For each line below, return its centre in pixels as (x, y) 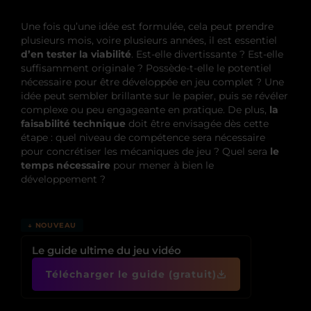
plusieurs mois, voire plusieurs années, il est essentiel (149, 40)
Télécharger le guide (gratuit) (131, 274)
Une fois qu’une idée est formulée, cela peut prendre (147, 26)
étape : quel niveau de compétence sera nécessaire (143, 137)
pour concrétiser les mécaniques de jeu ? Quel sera (145, 151)
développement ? (63, 179)
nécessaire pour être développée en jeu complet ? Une (152, 82)
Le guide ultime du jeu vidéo (107, 250)
